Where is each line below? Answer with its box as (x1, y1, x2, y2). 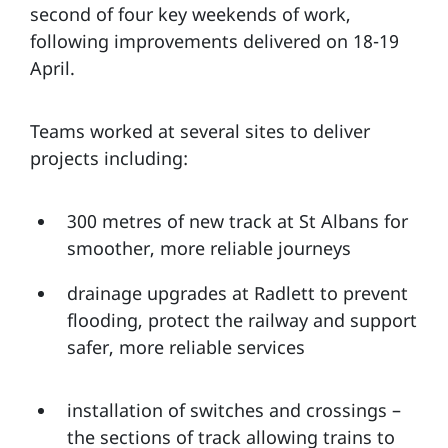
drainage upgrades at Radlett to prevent (67, 281, 408, 306)
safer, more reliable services (67, 335, 305, 360)
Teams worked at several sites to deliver (30, 119, 370, 144)
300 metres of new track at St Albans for (67, 209, 408, 234)
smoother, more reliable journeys (67, 236, 351, 261)
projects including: (30, 146, 188, 171)
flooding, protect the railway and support (67, 308, 417, 333)
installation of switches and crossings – (67, 398, 401, 423)
